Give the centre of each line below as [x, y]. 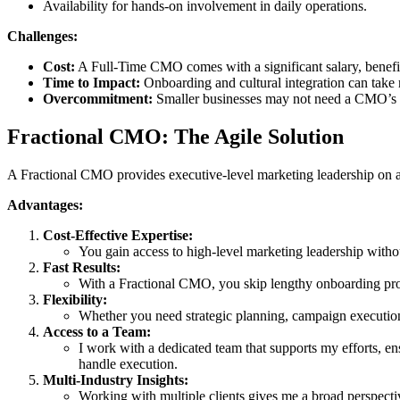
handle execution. [128, 363]
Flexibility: [75, 299]
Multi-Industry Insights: [116, 379]
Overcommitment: [98, 99]
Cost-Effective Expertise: [118, 235]
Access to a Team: [97, 331]
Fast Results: [82, 267]
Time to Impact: [92, 83]
